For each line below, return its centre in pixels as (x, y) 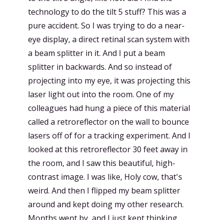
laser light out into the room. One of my (101, 94)
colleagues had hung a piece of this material (109, 108)
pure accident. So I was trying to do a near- (106, 26)
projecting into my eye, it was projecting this (109, 81)
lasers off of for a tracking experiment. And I (109, 136)
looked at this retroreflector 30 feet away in (108, 149)
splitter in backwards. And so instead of (100, 67)
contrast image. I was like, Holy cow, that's (105, 177)
